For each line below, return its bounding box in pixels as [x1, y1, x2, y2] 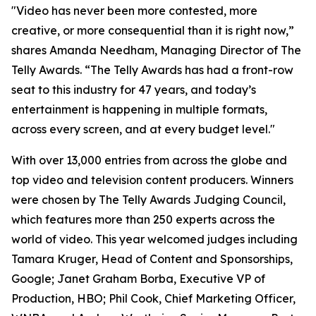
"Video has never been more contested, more [11, 4, 257, 18]
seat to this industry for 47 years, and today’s [11, 83, 256, 97]
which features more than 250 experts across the [11, 212, 275, 226]
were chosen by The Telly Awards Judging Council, [11, 193, 286, 207]
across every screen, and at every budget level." [11, 122, 275, 136]
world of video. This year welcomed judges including [11, 232, 298, 246]
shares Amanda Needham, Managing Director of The [11, 43, 301, 57]
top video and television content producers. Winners [11, 173, 293, 187]
